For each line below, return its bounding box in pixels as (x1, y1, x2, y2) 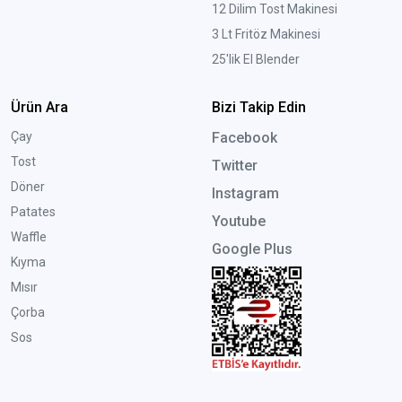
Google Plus (211, 240, 293, 258)
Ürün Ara (11, 99, 68, 117)
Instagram (211, 185, 279, 203)
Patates (11, 205, 56, 220)
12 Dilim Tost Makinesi (211, 2, 337, 17)
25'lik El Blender (211, 52, 300, 67)
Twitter (211, 157, 258, 175)
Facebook (211, 129, 277, 147)
